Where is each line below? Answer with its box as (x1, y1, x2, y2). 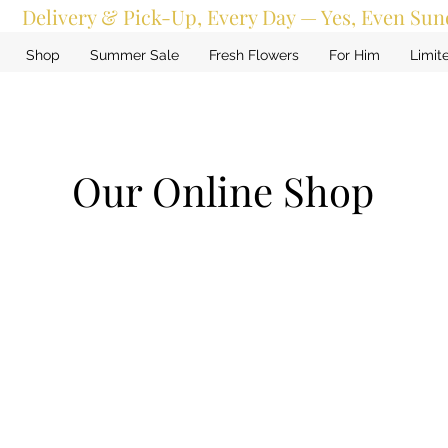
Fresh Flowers (209, 47, 300, 63)
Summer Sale (90, 47, 180, 63)
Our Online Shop (72, 164, 374, 217)
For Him (329, 47, 381, 63)
